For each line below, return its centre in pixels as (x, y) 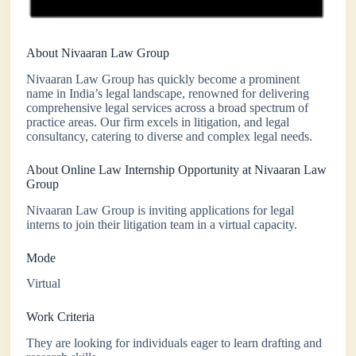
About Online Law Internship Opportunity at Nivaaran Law (177, 169)
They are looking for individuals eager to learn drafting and (174, 343)
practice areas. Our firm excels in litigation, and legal (158, 122)
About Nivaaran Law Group (98, 52)
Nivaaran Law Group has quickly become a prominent (163, 79)
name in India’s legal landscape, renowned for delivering (168, 93)
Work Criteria (61, 317)
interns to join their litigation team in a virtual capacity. (162, 224)
